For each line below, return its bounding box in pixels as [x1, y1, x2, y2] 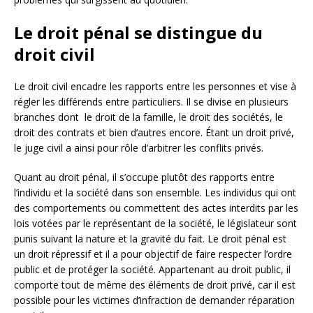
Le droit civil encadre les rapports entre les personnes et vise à [14, 79, 296, 93]
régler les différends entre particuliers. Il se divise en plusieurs [14, 94, 289, 108]
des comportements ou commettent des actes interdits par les [14, 201, 298, 214]
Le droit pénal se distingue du [14, 20, 263, 44]
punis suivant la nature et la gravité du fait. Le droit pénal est [14, 231, 286, 245]
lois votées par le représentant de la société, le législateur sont [14, 216, 297, 230]
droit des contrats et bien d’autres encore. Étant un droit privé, [14, 125, 294, 139]
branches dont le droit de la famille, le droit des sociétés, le [14, 110, 283, 124]
